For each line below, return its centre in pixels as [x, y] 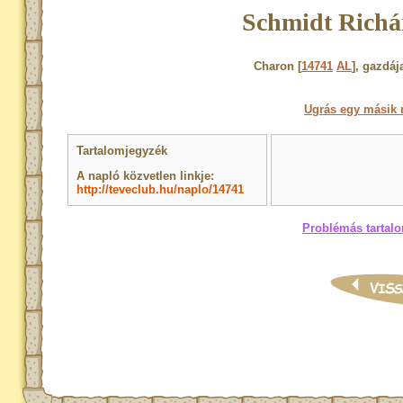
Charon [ [278, 66]
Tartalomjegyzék [122, 151]
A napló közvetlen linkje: [146, 176]
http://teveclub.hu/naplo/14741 [161, 189]
